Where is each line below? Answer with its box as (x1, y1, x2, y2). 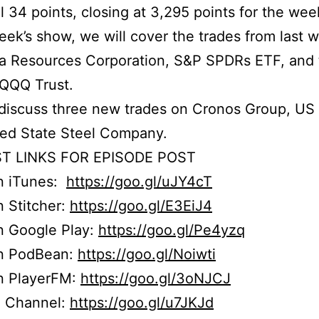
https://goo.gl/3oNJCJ (80, 270, 231, 288)
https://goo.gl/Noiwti (78, 246, 216, 263)
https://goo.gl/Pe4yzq (98, 221, 245, 239)
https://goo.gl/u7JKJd (70, 294, 214, 312)
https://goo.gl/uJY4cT (66, 173, 212, 191)
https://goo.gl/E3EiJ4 (70, 197, 212, 215)
